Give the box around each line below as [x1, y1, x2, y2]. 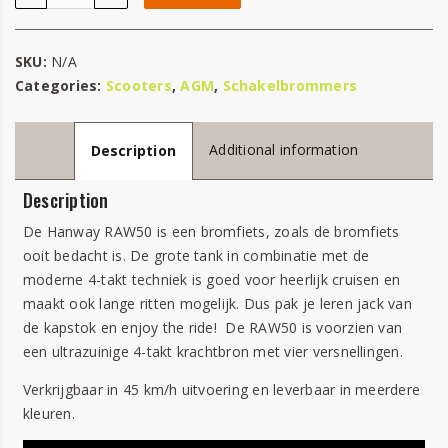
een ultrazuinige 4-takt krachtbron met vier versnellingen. [23, 342, 403, 361]
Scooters [105, 76, 172, 95]
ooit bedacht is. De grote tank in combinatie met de [23, 246, 370, 265]
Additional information [209, 140, 359, 159]
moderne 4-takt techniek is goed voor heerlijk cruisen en [23, 270, 401, 289]
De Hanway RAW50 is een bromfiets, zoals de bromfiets [23, 222, 400, 241]
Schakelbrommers [222, 76, 358, 95]
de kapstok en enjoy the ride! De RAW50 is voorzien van [23, 318, 403, 337]
